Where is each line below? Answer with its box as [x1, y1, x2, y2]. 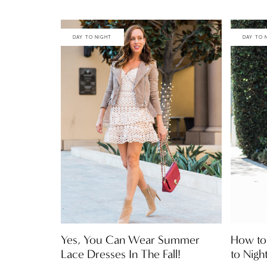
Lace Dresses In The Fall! [61, 247, 181, 262]
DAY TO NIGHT [73, 33, 112, 40]
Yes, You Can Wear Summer [61, 232, 200, 247]
